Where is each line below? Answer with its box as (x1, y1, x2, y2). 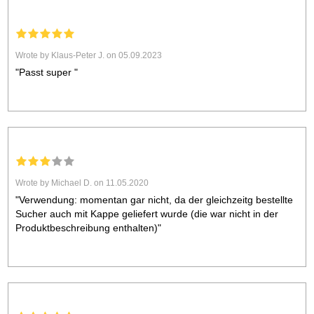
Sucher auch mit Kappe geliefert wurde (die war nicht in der (15, 208, 279, 220)
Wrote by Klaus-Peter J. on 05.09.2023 (15, 50, 163, 61)
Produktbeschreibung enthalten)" (15, 222, 162, 234)
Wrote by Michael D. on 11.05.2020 (15, 178, 149, 189)
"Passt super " (15, 67, 78, 78)
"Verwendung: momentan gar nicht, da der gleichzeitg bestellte (15, 194, 294, 206)
